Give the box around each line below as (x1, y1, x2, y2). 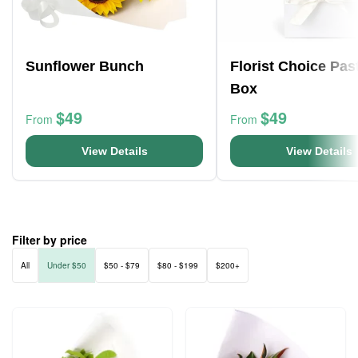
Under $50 (47, 260, 86, 271)
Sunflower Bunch (26, 58, 144, 74)
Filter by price (12, 232, 87, 248)
